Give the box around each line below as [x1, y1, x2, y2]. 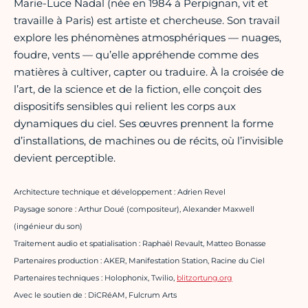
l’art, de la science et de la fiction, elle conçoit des [14, 82, 261, 96]
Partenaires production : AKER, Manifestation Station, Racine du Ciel [14, 256, 265, 266]
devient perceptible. [14, 151, 115, 165]
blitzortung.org [177, 273, 232, 283]
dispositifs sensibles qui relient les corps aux [14, 100, 236, 113]
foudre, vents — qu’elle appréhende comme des [14, 48, 258, 62]
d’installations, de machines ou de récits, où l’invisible [14, 134, 283, 148]
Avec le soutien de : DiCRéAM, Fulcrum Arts [14, 290, 177, 300]
